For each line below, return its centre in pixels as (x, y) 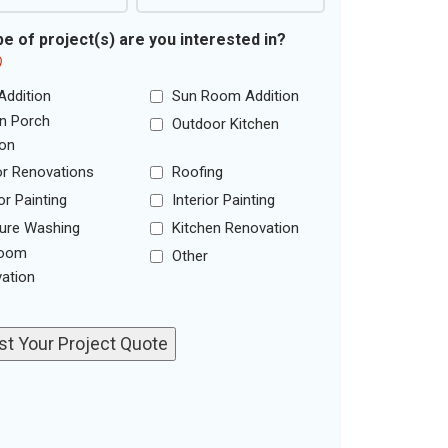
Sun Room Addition (236, 96)
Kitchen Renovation (236, 228)
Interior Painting (224, 200)
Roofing (198, 172)
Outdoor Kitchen (226, 124)
